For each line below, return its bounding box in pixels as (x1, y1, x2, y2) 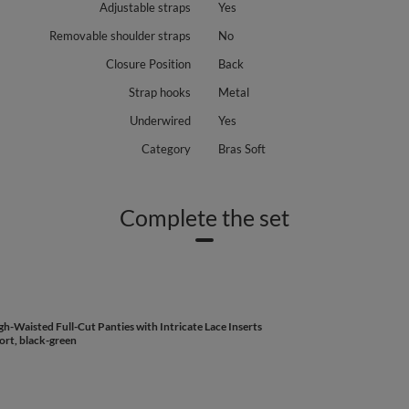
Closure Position (106, 57, 191, 71)
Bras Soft (218, 142, 266, 156)
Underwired (130, 113, 191, 128)
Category (142, 142, 191, 156)
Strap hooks (129, 85, 191, 100)
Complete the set (120, 204, 289, 231)
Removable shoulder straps (49, 28, 191, 43)
